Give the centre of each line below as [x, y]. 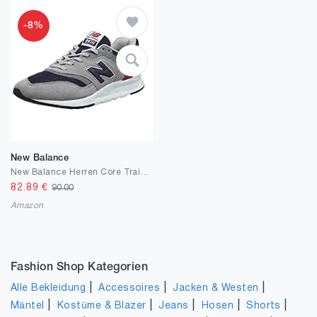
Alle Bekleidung [48, 288]
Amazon [27, 206]
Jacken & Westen [216, 288]
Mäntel [28, 306]
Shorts [264, 306]
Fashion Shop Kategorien [80, 267]
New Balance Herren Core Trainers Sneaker [145, 172]
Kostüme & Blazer [102, 306]
